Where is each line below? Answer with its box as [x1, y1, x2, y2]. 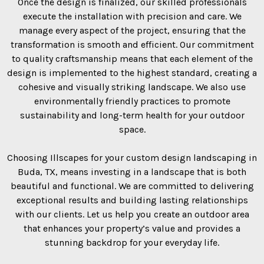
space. [118, 123, 146, 135]
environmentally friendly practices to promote [34, 95, 230, 107]
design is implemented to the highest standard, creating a [7, 67, 257, 78]
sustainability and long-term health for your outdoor [19, 109, 245, 121]
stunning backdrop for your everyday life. [45, 236, 219, 248]
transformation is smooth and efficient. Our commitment [10, 38, 254, 50]
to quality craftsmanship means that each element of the [11, 52, 253, 64]
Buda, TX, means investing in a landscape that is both [18, 166, 246, 177]
